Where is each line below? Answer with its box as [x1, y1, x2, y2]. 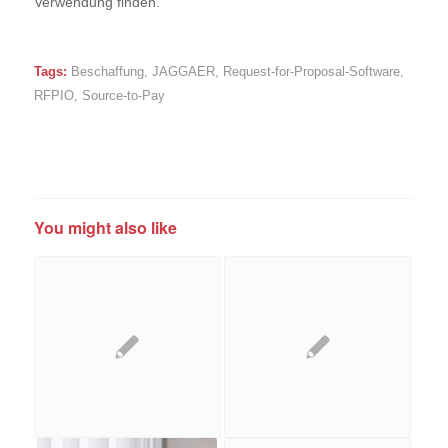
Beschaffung [70, 65, 144, 80]
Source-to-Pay [81, 89, 165, 104]
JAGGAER [151, 65, 215, 80]
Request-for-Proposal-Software [222, 65, 400, 80]
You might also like [33, 216, 177, 240]
